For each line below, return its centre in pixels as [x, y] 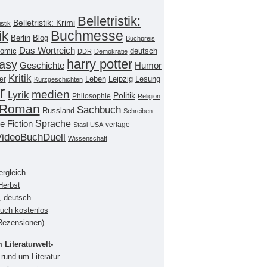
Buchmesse [87, 35]
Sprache [53, 123]
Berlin [21, 38]
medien [51, 94]
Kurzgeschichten [58, 79]
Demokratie [111, 51]
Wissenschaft [88, 138]
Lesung [148, 79]
